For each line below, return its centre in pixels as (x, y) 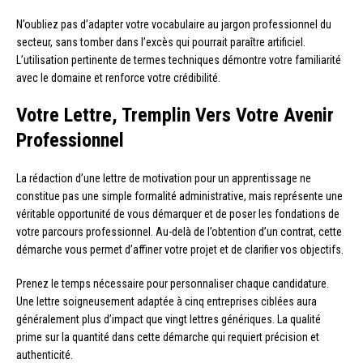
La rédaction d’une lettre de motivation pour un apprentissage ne (164, 179)
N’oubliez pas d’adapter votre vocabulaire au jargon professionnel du (174, 25)
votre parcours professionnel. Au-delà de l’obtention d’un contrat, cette (179, 232)
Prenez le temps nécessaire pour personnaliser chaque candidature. (173, 284)
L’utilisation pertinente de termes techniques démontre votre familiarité (179, 60)
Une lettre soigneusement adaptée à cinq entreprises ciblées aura (167, 302)
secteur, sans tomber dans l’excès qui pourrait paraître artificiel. (161, 43)
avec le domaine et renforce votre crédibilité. (118, 78)
